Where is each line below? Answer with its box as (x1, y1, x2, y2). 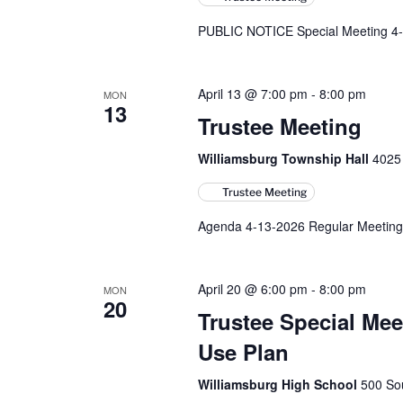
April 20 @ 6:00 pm (197, 280, 308, 298)
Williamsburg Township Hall (197, 149, 372, 167)
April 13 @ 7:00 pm (197, 85, 308, 103)
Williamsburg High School (197, 375, 361, 393)
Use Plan (197, 336, 289, 367)
